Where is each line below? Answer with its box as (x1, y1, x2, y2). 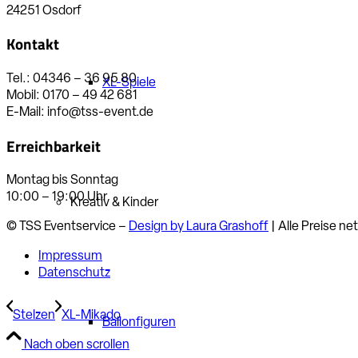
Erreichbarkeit (6, 134, 101, 157)
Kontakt (6, 33, 59, 55)
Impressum (38, 247, 102, 265)
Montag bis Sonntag (6, 171, 118, 189)
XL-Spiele (102, 74, 156, 90)
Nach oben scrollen (24, 336, 129, 353)
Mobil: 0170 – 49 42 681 (6, 86, 137, 103)
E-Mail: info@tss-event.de (6, 103, 153, 120)
